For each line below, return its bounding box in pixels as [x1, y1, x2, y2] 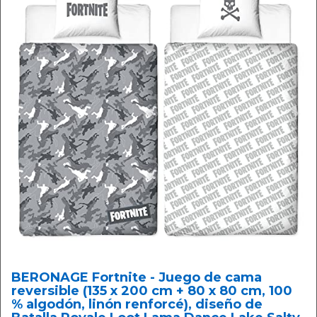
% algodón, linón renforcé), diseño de [11, 296, 263, 313]
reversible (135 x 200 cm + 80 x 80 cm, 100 [11, 283, 292, 299]
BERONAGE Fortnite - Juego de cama [11, 270, 262, 286]
